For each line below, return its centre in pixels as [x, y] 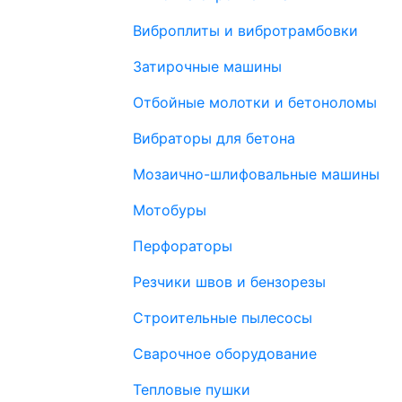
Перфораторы [183, 246]
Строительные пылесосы [223, 318]
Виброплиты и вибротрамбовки [245, 31]
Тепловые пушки [192, 389]
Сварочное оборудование [225, 354]
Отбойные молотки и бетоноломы [255, 102]
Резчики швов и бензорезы [229, 282]
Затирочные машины [207, 66]
